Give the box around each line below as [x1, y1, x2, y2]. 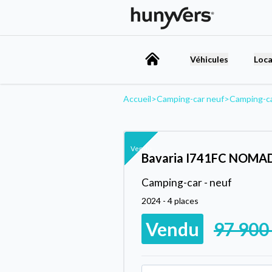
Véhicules [190, 53, 228, 64]
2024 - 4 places [141, 195, 199, 206]
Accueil [123, 93, 151, 104]
